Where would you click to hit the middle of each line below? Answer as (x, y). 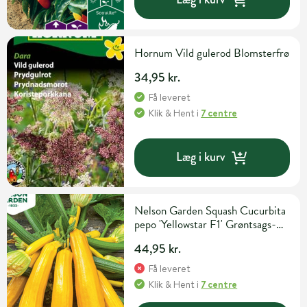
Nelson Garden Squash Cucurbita (210, 210)
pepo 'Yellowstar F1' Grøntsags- (206, 224)
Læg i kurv (201, 157)
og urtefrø (158, 238)
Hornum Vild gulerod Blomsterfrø (212, 53)
